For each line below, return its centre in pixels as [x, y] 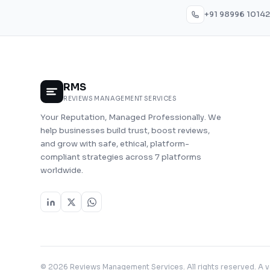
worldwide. [62, 170]
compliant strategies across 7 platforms [121, 157]
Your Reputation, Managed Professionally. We [131, 117]
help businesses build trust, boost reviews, [125, 130]
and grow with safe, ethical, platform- [115, 144]
